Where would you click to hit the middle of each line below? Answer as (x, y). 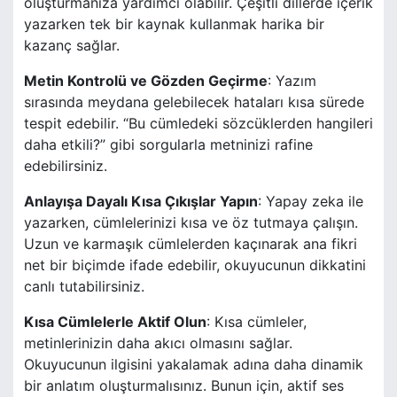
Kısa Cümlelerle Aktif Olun (115, 322)
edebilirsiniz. (66, 166)
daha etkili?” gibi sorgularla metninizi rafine (168, 145)
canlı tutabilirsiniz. (84, 287)
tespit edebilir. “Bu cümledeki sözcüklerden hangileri (198, 124)
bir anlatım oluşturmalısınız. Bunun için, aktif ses (184, 386)
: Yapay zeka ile (311, 202)
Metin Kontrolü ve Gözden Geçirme (146, 81)
